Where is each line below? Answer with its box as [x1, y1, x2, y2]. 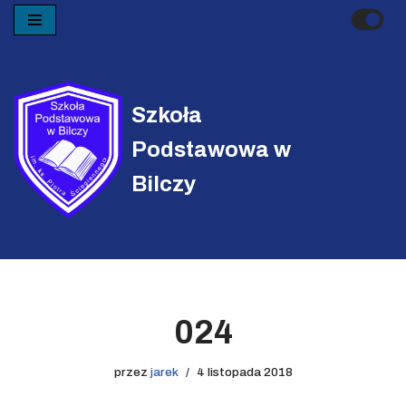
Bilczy [131, 171, 196, 196]
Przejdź [14, 42, 62, 56]
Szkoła [131, 102, 202, 127]
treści [14, 85, 51, 100]
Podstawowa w [131, 137, 291, 161]
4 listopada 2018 [196, 365, 293, 380]
